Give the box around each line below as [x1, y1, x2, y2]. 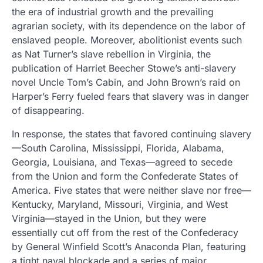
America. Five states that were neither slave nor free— [12, 184, 251, 196]
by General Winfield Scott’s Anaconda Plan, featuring [12, 240, 246, 252]
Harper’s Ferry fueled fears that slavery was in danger [12, 90, 249, 102]
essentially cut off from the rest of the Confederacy [12, 226, 238, 238]
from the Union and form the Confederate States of [12, 170, 238, 182]
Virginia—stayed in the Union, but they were [12, 212, 206, 224]
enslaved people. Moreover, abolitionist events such [12, 33, 242, 46]
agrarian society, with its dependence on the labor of [12, 19, 245, 32]
